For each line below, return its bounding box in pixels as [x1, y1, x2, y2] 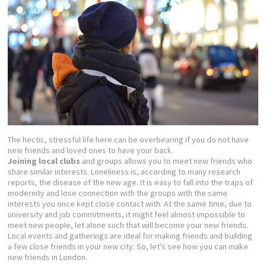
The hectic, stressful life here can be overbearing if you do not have [8, 134, 249, 145]
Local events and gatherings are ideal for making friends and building [8, 230, 253, 241]
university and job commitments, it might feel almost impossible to [8, 208, 246, 220]
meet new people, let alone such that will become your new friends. [8, 219, 249, 230]
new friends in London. [8, 251, 88, 262]
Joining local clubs [8, 155, 81, 166]
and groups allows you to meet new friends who [80, 155, 253, 166]
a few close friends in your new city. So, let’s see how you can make [8, 240, 249, 252]
